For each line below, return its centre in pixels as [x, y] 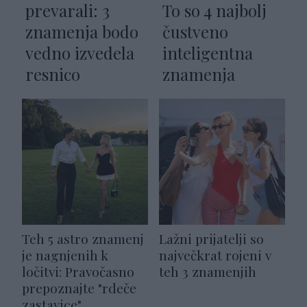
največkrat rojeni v [215, 255]
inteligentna [208, 53]
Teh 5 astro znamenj [83, 239]
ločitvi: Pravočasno [78, 272]
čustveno [195, 32]
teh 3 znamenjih [208, 272]
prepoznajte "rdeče [79, 288]
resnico [53, 74]
